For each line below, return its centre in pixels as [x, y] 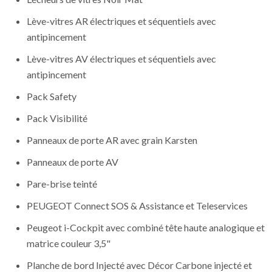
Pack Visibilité [57, 118]
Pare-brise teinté [62, 184]
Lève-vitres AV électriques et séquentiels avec [121, 59]
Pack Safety [52, 97]
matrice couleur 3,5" [69, 243]
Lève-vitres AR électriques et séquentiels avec [121, 21]
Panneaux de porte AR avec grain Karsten [112, 140]
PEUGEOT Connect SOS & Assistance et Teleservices [137, 206]
